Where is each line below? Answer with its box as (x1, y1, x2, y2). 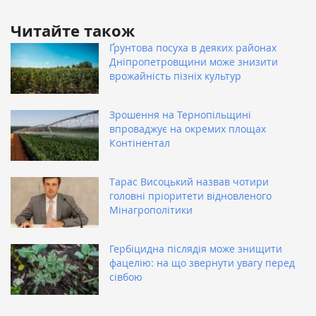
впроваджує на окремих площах (109, 122, 266, 136)
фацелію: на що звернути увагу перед (109, 256, 295, 270)
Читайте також (11, 20, 135, 42)
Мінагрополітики (109, 203, 193, 217)
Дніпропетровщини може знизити (109, 55, 278, 69)
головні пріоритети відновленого (109, 189, 272, 203)
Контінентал (109, 136, 170, 150)
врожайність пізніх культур (109, 69, 241, 83)
